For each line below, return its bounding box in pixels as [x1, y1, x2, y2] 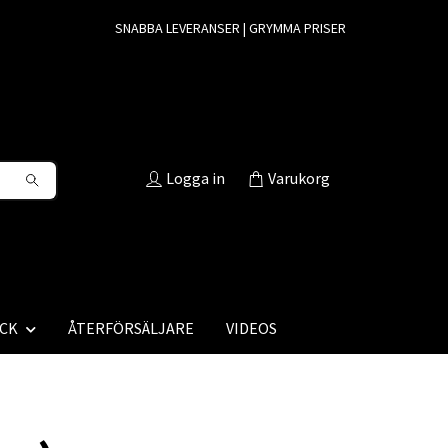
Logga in [166, 168, 225, 189]
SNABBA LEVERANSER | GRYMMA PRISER [115, 19, 346, 37]
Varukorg [268, 168, 330, 189]
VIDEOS [226, 318, 277, 338]
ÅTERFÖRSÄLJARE [68, 318, 194, 338]
